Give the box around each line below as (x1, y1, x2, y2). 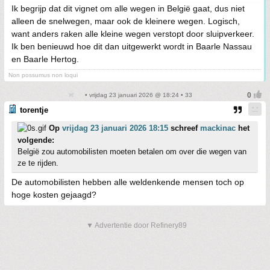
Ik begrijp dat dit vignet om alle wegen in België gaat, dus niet (11, 4, 245, 13)
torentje (20, 105, 48, 115)
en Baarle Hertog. (11, 54, 79, 64)
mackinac (200, 124, 236, 133)
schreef (168, 124, 200, 133)
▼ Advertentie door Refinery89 (86, 221, 187, 230)
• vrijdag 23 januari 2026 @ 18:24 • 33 (83, 92, 192, 98)
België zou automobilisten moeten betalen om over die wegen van (17, 147, 246, 156)
